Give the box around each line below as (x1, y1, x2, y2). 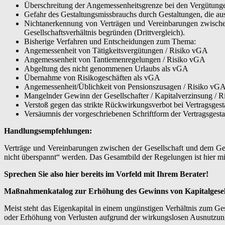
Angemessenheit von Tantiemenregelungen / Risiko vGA (24, 55, 205, 64)
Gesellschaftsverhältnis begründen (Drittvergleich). (24, 28, 185, 37)
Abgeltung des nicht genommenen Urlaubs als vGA (24, 64, 188, 73)
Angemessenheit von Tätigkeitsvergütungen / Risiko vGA (24, 46, 208, 55)
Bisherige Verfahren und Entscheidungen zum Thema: (24, 37, 196, 46)
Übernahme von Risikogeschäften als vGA (24, 73, 160, 82)
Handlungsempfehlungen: (4, 126, 92, 135)
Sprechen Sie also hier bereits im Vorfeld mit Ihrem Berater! (4, 169, 208, 178)
